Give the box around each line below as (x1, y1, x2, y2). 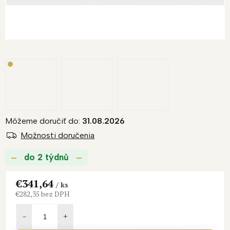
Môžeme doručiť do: (5, 116, 80, 126)
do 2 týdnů (22, 152, 71, 163)
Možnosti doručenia (21, 130, 95, 141)
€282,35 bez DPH (16, 189, 70, 199)
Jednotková (15, 198, 49, 207)
